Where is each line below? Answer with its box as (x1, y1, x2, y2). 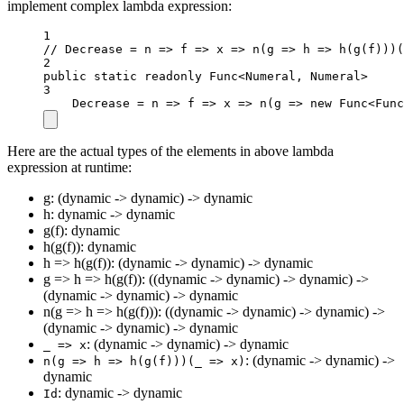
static (94, 69, 137, 83)
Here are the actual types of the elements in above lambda (7, 142, 334, 159)
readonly (144, 69, 202, 83)
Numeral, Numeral (245, 69, 361, 83)
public (43, 69, 87, 83)
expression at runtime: (7, 159, 132, 175)
